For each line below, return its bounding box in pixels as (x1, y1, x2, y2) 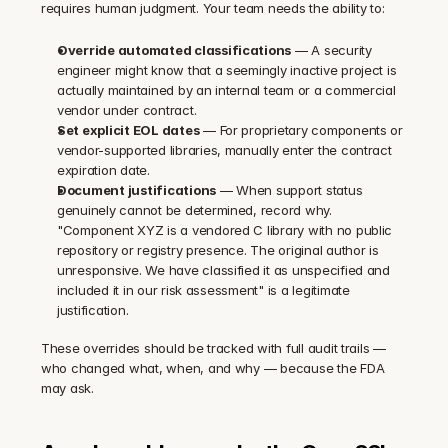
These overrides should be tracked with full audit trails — (41, 340, 386, 357)
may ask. (41, 380, 94, 397)
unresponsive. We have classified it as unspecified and (57, 262, 390, 279)
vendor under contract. (57, 102, 197, 119)
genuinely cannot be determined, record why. (57, 202, 332, 219)
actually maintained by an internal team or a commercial (57, 82, 396, 99)
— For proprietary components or (199, 122, 403, 139)
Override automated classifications (57, 42, 292, 59)
